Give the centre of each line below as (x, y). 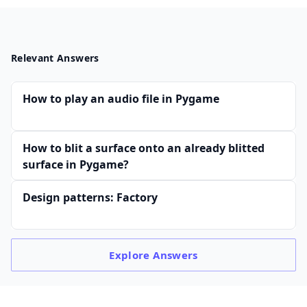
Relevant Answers (55, 58)
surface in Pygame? (76, 165)
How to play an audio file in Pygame (121, 99)
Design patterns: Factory (90, 198)
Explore (131, 255)
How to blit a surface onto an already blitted (144, 148)
